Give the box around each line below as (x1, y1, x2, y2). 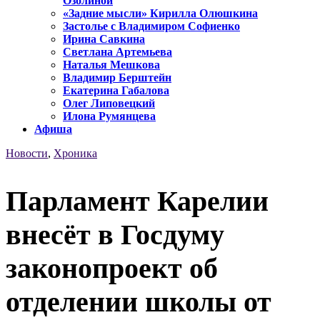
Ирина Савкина (63, 33, 145, 46)
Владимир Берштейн (63, 71, 171, 84)
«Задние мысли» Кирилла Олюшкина (63, 7, 258, 20)
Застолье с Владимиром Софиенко (63, 20, 240, 33)
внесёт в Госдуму (6, 218, 224, 251)
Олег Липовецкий (63, 97, 155, 110)
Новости (6, 147, 48, 160)
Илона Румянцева (63, 110, 156, 123)
